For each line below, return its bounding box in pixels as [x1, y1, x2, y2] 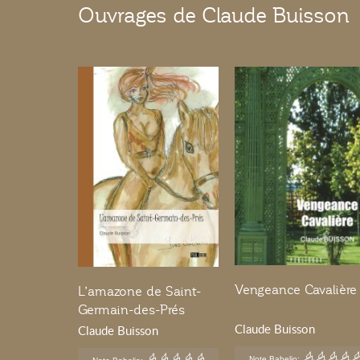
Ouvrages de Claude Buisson [78, 4, 350, 28]
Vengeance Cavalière [235, 283, 357, 298]
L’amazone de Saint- [78, 284, 201, 300]
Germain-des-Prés [78, 303, 185, 318]
